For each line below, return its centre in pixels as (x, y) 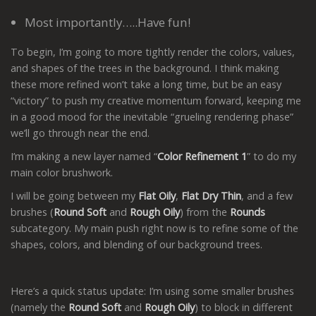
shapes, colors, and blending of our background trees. (136, 244)
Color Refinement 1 (202, 156)
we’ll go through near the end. (81, 133)
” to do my (272, 156)
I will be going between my (74, 195)
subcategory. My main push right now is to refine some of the (154, 228)
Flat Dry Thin (211, 195)
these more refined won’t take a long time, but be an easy (146, 84)
